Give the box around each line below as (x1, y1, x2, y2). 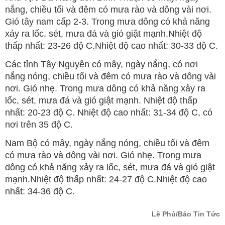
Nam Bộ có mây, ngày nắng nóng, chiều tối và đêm (5, 138, 209, 149)
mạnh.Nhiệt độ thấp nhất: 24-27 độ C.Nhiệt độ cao (5, 174, 207, 185)
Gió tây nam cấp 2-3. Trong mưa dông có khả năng (5, 17, 210, 27)
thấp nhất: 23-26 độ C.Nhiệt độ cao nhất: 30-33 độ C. (5, 41, 218, 51)
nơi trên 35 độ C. (5, 120, 73, 130)
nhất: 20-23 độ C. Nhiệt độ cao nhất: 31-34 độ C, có (5, 107, 212, 118)
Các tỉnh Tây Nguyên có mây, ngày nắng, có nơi (5, 59, 198, 70)
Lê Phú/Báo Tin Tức (152, 210, 220, 218)
